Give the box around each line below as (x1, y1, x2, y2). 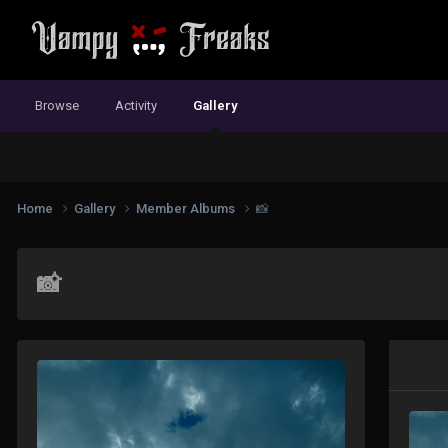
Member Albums (136, 200, 238, 216)
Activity (115, 98, 157, 113)
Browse (35, 98, 79, 113)
